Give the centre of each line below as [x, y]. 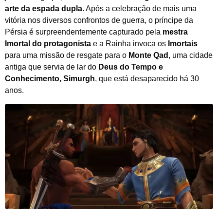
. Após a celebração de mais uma [139, 8]
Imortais [183, 43]
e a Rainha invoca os [129, 43]
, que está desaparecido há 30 [147, 78]
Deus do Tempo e [131, 67]
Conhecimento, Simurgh [50, 78]
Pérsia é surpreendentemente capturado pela [84, 32]
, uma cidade [191, 55]
